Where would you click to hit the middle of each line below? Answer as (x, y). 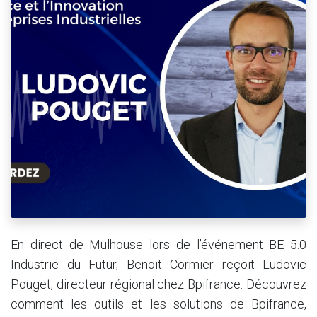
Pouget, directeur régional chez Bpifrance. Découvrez (158, 284)
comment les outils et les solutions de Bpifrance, (158, 304)
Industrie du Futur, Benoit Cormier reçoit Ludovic (158, 265)
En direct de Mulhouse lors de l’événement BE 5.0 (158, 245)
